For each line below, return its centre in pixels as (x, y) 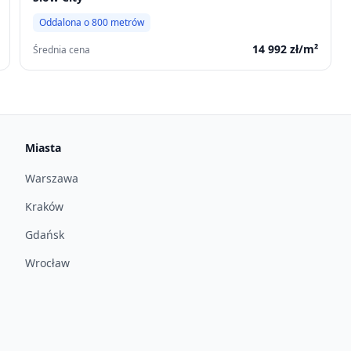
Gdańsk (45, 235)
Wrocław (47, 263)
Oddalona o (66, 22)
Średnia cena (62, 50)
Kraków (44, 206)
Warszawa (52, 178)
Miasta (43, 148)
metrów (127, 22)
